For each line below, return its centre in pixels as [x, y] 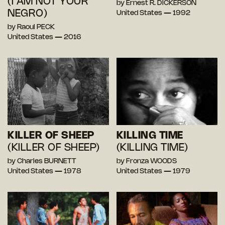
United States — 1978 [44, 172]
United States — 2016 [44, 37]
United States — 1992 [153, 13]
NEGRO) [27, 14]
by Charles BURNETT [42, 162]
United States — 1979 [153, 172]
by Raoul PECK [31, 27]
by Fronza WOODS [146, 162]
